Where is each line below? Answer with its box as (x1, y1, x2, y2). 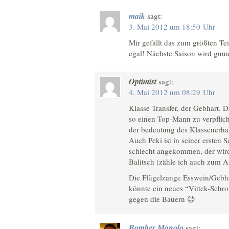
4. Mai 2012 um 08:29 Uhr (129, 87, 215, 98)
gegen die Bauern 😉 (129, 194, 195, 204)
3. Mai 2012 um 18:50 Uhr (129, 21, 215, 32)
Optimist (129, 76, 156, 87)
